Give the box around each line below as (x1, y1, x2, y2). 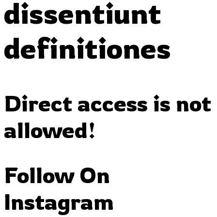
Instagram (4, 187, 114, 216)
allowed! (4, 115, 96, 143)
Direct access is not (4, 89, 211, 117)
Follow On (4, 161, 110, 189)
